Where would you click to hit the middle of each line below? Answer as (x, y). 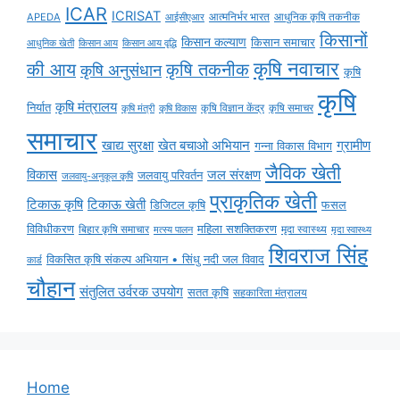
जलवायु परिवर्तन (170, 175)
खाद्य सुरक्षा (128, 146)
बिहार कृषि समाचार (114, 230)
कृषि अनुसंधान (121, 70)
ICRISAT (136, 17)
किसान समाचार (283, 42)
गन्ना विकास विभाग (293, 146)
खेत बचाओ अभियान (204, 146)
